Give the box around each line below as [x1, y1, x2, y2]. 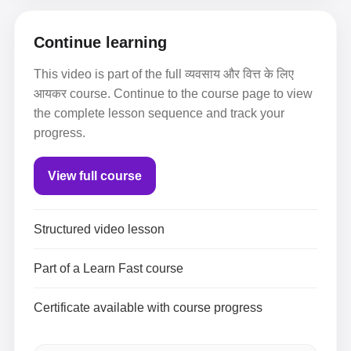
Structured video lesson [34, 223, 165, 236]
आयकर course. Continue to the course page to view [34, 87, 313, 100]
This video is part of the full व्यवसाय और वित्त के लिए [34, 67, 294, 81]
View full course [48, 169, 142, 183]
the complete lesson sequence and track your [34, 107, 284, 120]
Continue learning [34, 34, 167, 51]
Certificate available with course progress [34, 301, 262, 314]
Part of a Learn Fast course [34, 262, 183, 275]
